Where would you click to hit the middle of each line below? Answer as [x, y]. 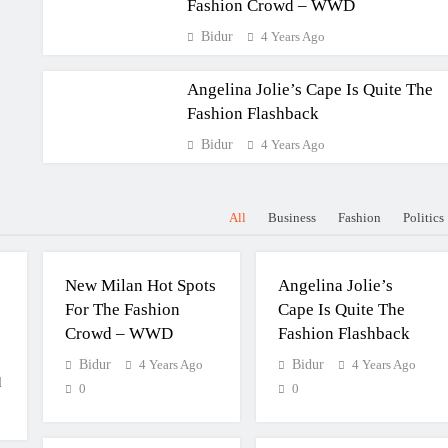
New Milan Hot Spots [140, 285]
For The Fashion [122, 309]
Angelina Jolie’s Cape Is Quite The [309, 89]
